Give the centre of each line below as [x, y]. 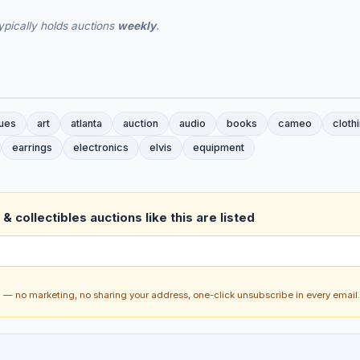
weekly [137, 26]
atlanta [86, 124]
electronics [101, 148]
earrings [32, 148]
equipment [219, 148]
